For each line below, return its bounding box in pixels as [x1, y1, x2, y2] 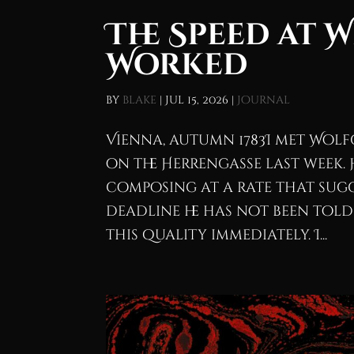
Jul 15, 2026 [165, 92, 229, 108]
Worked [106, 45, 248, 86]
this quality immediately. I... [106, 225, 328, 246]
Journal [237, 92, 291, 108]
